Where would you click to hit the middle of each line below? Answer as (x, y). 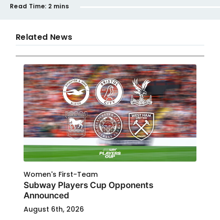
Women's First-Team (61, 174)
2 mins (59, 6)
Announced (46, 195)
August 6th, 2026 (54, 209)
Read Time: (28, 6)
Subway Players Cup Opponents (88, 185)
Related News (44, 37)
